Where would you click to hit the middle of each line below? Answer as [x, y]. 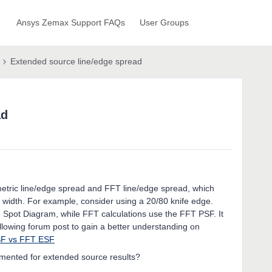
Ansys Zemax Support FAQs [70, 22]
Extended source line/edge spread [76, 61]
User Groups [164, 22]
